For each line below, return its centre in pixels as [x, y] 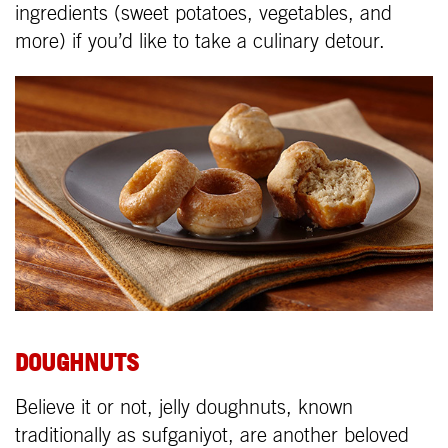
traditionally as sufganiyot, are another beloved [212, 435]
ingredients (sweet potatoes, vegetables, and [203, 13]
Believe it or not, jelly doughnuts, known [184, 407]
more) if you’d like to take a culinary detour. [200, 41]
